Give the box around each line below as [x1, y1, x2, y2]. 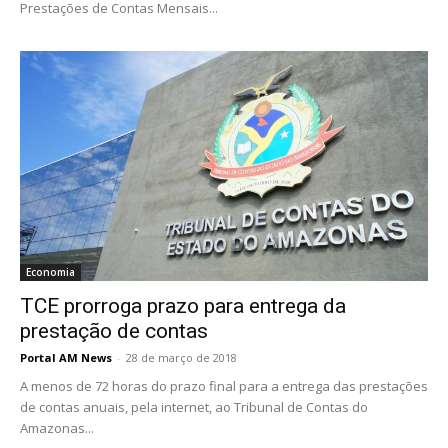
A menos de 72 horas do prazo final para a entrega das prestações [20, 376, 428, 395]
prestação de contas [20, 318, 208, 343]
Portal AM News [20, 349, 112, 365]
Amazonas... [20, 418, 94, 437]
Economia [26, 264, 75, 279]
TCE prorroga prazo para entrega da [20, 293, 346, 318]
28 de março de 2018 [126, 349, 237, 365]
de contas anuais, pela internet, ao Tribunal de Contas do [20, 397, 368, 416]
